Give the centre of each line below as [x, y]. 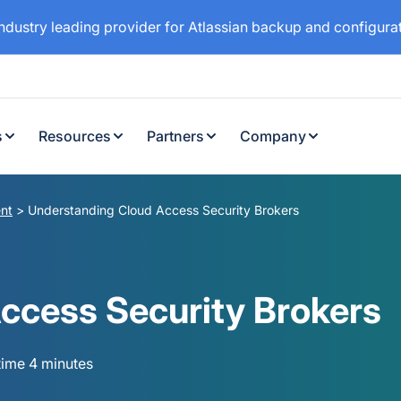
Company [273, 136]
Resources [75, 136]
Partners [175, 136]
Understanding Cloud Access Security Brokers [163, 210]
